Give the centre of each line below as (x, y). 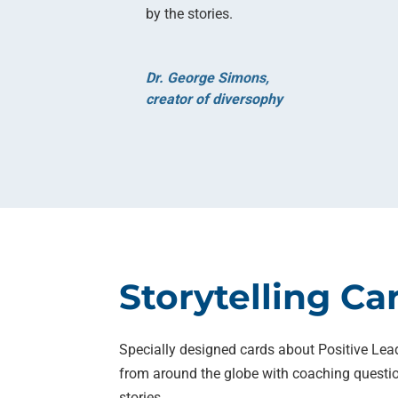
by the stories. (190, 13)
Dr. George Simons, (208, 77)
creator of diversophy (215, 99)
